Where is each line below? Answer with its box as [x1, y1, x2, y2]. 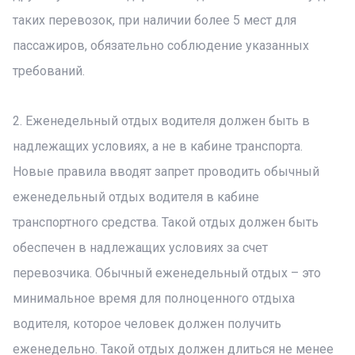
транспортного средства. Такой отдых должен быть [13, 215, 319, 230]
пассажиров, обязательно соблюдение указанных [13, 38, 309, 53]
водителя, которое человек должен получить [13, 316, 281, 331]
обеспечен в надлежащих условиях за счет [13, 240, 268, 255]
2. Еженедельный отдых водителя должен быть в [13, 113, 310, 128]
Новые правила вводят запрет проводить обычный [13, 164, 319, 179]
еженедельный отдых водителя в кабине [13, 189, 259, 204]
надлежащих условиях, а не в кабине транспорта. [13, 139, 303, 154]
